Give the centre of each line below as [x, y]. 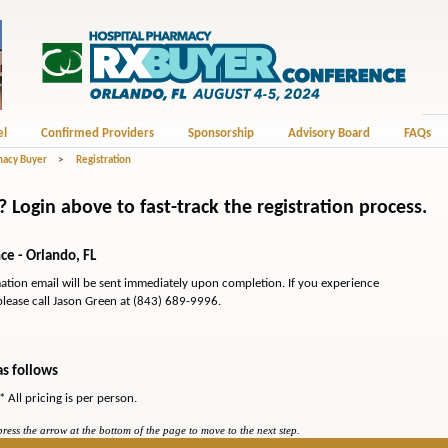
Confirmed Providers [97, 133]
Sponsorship [220, 133]
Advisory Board [328, 133]
